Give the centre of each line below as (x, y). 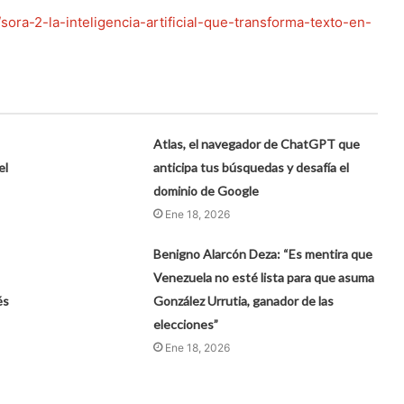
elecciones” (186, 324)
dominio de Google (207, 190)
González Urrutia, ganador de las (244, 300)
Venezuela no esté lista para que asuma (264, 277)
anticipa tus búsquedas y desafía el (252, 167)
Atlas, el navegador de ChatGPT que (257, 143)
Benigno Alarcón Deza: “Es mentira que (263, 253)
